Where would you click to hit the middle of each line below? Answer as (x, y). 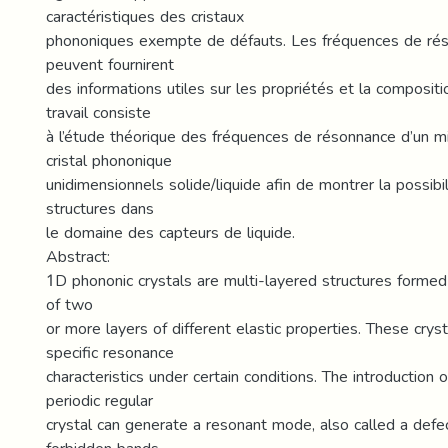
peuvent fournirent (110, 64)
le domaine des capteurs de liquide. (170, 232)
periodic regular (99, 400)
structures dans (100, 208)
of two (69, 304)
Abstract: (78, 256)
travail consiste (98, 112)
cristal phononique (109, 160)
